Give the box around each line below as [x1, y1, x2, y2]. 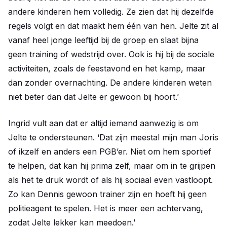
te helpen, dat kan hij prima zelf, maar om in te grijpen [8, 161, 215, 171]
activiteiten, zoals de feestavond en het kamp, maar [8, 63, 206, 73]
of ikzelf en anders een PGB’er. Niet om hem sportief [8, 146, 211, 157]
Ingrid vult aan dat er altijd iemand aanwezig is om [8, 118, 199, 128]
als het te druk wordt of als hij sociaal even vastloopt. [8, 175, 213, 185]
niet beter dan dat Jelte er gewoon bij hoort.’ [8, 92, 179, 102]
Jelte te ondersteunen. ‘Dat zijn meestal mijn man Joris [8, 132, 218, 142]
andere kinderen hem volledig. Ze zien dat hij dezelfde [8, 7, 214, 17]
